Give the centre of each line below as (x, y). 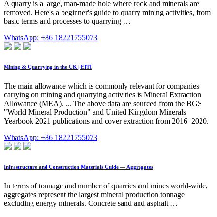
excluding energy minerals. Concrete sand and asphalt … (91, 203)
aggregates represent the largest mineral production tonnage (94, 194)
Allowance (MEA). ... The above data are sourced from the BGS (103, 103)
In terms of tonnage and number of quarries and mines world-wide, (106, 186)
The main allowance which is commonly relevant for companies (101, 86)
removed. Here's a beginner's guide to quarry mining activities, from (107, 13)
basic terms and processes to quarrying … (67, 21)
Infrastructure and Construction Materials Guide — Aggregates (78, 166)
